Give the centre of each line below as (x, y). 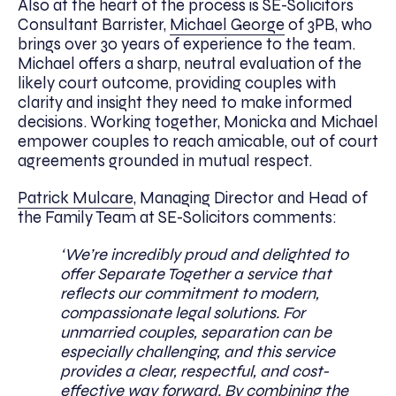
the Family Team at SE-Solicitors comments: (179, 217)
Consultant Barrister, (94, 24)
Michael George (227, 24)
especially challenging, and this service (198, 351)
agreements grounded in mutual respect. (165, 160)
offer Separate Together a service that (196, 274)
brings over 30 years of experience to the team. (187, 44)
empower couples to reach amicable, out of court (198, 141)
